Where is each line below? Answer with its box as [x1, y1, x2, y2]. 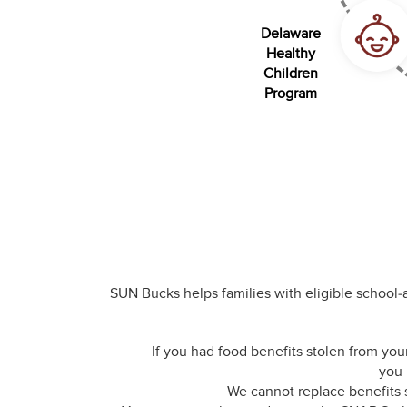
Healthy [265, 45, 315, 64]
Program [263, 84, 317, 104]
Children [263, 65, 318, 84]
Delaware [260, 25, 321, 44]
